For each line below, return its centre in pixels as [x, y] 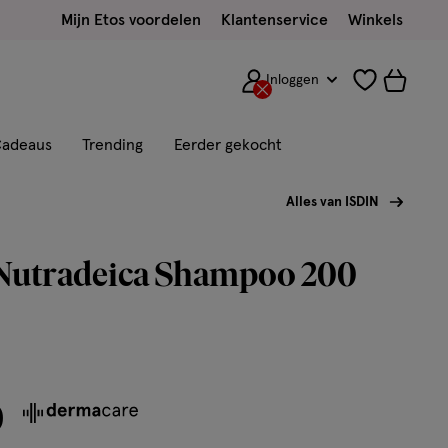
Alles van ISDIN [332, 202]
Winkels [375, 20]
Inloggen [293, 80]
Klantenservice [274, 20]
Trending [112, 145]
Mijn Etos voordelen [131, 20]
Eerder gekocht [228, 145]
